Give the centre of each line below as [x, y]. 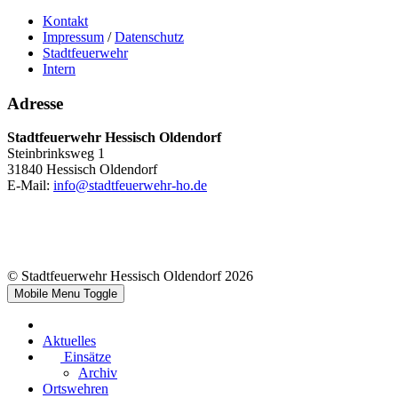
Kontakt [65, 20]
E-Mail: [30, 186]
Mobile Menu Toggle [66, 294]
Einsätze [88, 357]
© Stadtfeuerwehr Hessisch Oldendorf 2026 [130, 276]
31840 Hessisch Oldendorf [82, 170]
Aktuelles [69, 341]
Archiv [98, 373]
